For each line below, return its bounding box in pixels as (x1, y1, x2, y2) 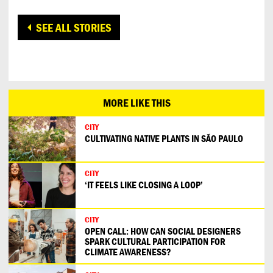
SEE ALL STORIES (36, 19, 112, 35)
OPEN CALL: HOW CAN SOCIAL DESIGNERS (85, 224, 241, 237)
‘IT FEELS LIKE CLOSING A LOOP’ (85, 178, 203, 191)
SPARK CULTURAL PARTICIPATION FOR (85, 235, 225, 247)
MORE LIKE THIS (102, 96, 171, 110)
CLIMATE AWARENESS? (85, 245, 171, 258)
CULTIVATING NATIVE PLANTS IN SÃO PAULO (85, 132, 243, 144)
